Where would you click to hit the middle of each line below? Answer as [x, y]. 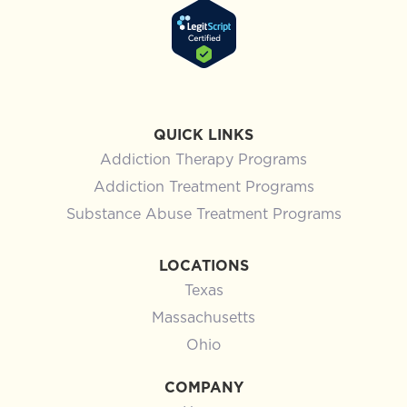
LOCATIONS [203, 266]
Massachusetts [203, 318]
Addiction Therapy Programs [203, 160]
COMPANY [203, 388]
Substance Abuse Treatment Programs [203, 215]
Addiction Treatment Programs [203, 188]
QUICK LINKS [203, 135]
